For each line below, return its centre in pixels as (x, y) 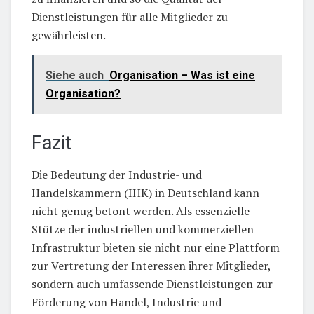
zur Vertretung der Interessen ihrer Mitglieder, (151, 265)
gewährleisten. (69, 35)
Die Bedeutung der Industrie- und (117, 174)
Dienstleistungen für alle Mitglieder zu (130, 17)
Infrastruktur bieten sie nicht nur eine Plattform (156, 247)
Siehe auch (75, 76)
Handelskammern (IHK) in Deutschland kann (145, 192)
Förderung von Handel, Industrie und (127, 302)
